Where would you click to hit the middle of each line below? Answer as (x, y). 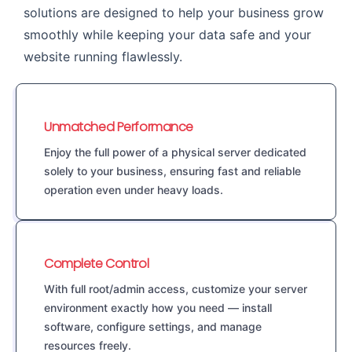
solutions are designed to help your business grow (174, 13)
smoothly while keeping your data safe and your (167, 35)
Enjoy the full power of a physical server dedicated (175, 152)
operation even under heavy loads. (134, 190)
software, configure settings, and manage (153, 327)
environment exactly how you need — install (158, 308)
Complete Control (97, 264)
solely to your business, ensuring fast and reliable (172, 171)
